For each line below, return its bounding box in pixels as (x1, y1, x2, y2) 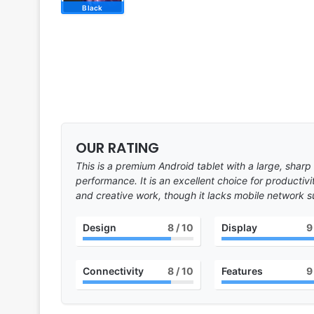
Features (221, 265, 263, 278)
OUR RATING (76, 138, 159, 158)
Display (221, 221, 257, 234)
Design (83, 221, 116, 234)
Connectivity (83, 265, 144, 278)
